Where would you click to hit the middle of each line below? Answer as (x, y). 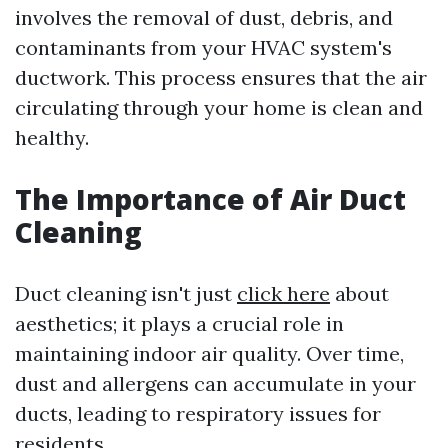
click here (283, 293)
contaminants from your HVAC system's (203, 47)
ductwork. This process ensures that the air (221, 77)
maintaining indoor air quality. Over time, (209, 353)
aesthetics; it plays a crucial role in (179, 323)
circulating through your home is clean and (219, 107)
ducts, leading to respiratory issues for (198, 413)
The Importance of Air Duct (210, 199)
